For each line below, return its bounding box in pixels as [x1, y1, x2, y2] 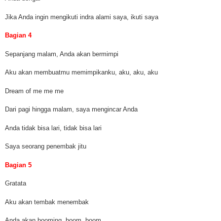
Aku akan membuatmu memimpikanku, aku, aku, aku [5, 69, 158, 76]
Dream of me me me [5, 87, 64, 95]
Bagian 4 [5, 32, 32, 39]
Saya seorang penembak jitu [5, 143, 86, 150]
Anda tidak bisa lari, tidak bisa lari [5, 124, 102, 132]
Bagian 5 [5, 161, 32, 169]
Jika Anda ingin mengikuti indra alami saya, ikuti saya [5, 13, 158, 21]
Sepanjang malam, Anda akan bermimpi [5, 50, 118, 58]
